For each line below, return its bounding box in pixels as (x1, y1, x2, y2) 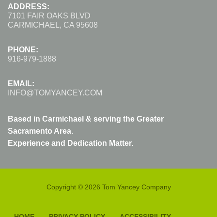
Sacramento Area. (8, 127, 73, 136)
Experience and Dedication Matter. (8, 139, 133, 148)
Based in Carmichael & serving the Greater (8, 115, 164, 124)
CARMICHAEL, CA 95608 (8, 21, 98, 30)
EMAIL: (8, 79, 34, 88)
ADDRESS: (8, 2, 49, 11)
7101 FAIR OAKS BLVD (8, 12, 91, 20)
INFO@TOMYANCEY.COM (8, 89, 102, 97)
